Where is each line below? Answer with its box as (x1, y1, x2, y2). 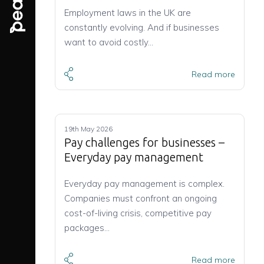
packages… (64, 222, 110, 234)
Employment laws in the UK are (64, 7, 191, 18)
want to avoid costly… (64, 37, 153, 48)
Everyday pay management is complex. (64, 178, 225, 190)
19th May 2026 (64, 124, 113, 134)
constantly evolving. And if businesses (64, 22, 219, 33)
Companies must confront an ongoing (64, 193, 217, 204)
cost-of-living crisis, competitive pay (64, 207, 212, 219)
